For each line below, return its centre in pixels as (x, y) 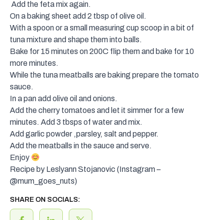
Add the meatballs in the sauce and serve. (81, 146)
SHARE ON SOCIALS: (45, 200)
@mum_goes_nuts (42, 181)
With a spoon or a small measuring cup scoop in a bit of (102, 28)
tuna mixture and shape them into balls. (76, 40)
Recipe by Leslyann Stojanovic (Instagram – (85, 169)
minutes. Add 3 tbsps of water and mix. (76, 122)
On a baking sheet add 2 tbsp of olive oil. (78, 16)
